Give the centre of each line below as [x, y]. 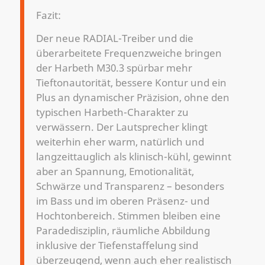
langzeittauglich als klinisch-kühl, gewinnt [133, 157]
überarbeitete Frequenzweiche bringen [129, 53]
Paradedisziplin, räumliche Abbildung [123, 231]
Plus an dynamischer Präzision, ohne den [132, 98]
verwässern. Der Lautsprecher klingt [122, 127]
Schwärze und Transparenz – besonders [130, 186]
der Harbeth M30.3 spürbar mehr [114, 68]
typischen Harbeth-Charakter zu [112, 112]
